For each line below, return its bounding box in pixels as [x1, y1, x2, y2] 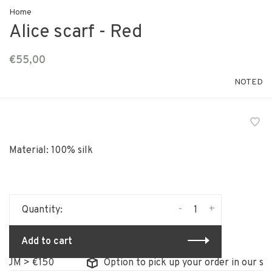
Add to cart [21, 235, 72, 248]
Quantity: [22, 203, 63, 216]
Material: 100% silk [9, 144, 93, 157]
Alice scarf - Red [9, 21, 142, 44]
